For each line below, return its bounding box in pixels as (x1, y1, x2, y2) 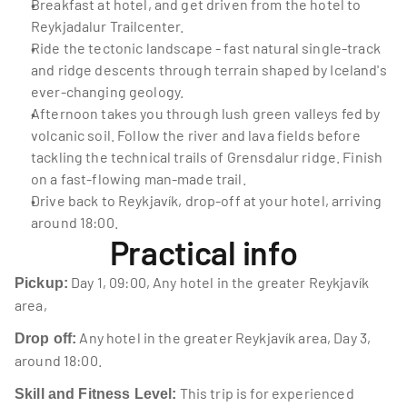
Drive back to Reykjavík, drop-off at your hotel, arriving (31, 192, 382, 209)
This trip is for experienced (176, 384, 354, 402)
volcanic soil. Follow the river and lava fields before (31, 126, 361, 144)
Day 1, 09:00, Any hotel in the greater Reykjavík (68, 273, 370, 291)
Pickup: (15, 275, 69, 291)
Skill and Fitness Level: (15, 386, 177, 402)
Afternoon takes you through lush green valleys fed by (31, 104, 381, 122)
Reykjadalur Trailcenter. (31, 17, 184, 35)
